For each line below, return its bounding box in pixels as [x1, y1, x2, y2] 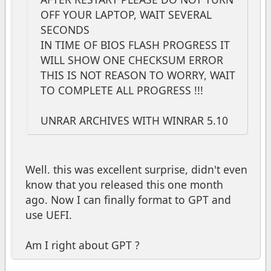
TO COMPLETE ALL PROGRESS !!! [41, 82, 203, 97]
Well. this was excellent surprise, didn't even [25, 162, 247, 177]
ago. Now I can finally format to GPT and [25, 192, 231, 207]
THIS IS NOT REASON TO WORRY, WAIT [41, 67, 235, 82]
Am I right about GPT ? [25, 237, 140, 252]
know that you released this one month [25, 177, 223, 192]
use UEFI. [25, 207, 72, 222]
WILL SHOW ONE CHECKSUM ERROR [41, 52, 223, 67]
